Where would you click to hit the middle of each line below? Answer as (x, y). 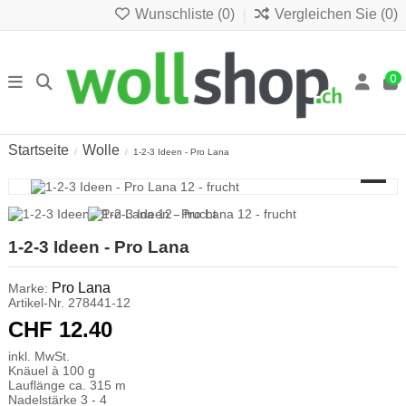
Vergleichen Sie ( (330, 14)
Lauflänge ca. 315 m (71, 385)
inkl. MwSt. (39, 356)
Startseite (39, 150)
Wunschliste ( (177, 14)
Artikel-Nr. (36, 302)
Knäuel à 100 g (55, 370)
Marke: (28, 288)
